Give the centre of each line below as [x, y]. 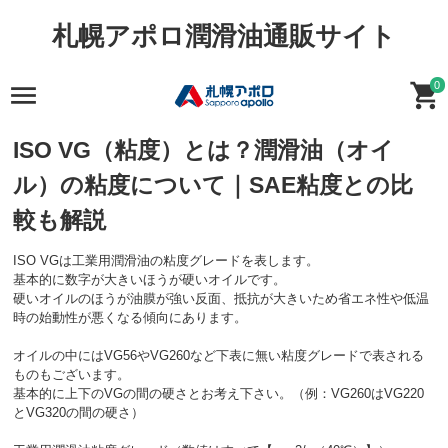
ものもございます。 [71, 374]
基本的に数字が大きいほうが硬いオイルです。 [149, 279]
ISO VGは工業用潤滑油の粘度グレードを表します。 [166, 260]
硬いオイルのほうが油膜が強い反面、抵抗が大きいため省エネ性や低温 [221, 298]
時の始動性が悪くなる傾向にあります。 [130, 317]
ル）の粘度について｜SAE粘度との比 [213, 184]
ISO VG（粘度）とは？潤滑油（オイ [203, 149]
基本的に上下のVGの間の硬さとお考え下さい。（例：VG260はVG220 [218, 393]
